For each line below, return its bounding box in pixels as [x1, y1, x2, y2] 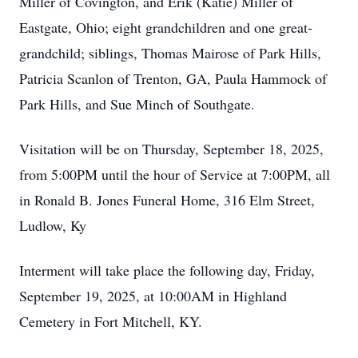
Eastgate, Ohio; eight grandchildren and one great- [19, 18, 312, 37]
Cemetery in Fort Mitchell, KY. [19, 312, 202, 331]
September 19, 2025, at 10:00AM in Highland [19, 286, 287, 305]
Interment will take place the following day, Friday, [19, 261, 315, 280]
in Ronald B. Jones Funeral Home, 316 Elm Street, [19, 190, 315, 209]
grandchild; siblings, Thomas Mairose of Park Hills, [19, 43, 321, 62]
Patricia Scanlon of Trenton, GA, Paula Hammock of [19, 69, 327, 88]
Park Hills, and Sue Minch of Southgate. [19, 94, 255, 113]
